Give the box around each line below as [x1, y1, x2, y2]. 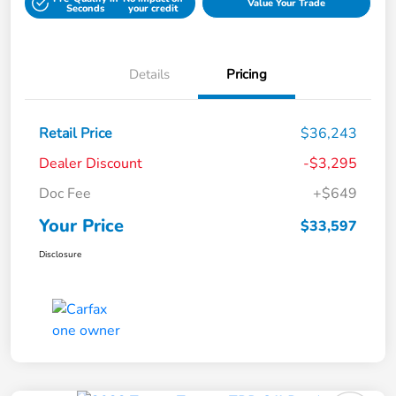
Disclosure [39, 248, 81, 262]
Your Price [39, 214, 124, 239]
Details [129, 65, 170, 84]
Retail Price [39, 124, 112, 144]
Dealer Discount [39, 154, 142, 174]
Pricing [226, 65, 267, 84]
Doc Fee [39, 184, 91, 204]
